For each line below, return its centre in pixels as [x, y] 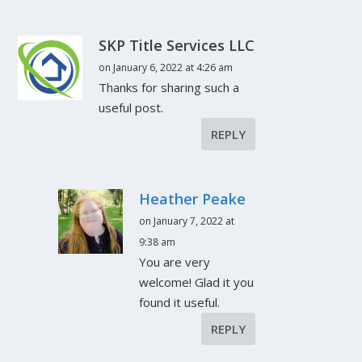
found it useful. [180, 303]
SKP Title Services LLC [177, 46]
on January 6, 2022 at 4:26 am [166, 68]
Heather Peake [193, 199]
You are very [175, 262]
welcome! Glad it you [197, 282]
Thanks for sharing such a [169, 88]
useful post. [131, 108]
